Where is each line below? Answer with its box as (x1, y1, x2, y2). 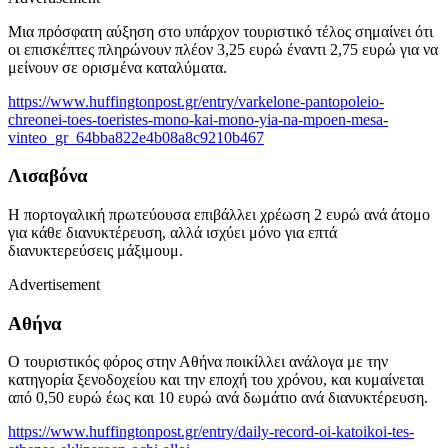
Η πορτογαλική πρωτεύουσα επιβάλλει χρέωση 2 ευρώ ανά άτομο (8, 205, 430, 223)
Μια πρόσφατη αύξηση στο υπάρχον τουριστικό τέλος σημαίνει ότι (8, 22, 433, 40)
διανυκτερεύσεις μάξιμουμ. (8, 241, 183, 259)
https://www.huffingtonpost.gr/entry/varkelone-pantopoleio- (8, 92, 384, 110)
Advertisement (8, 275, 100, 293)
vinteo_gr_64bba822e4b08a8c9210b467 (8, 128, 264, 146)
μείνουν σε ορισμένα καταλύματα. (8, 58, 227, 76)
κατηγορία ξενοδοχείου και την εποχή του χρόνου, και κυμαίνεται (8, 371, 424, 389)
